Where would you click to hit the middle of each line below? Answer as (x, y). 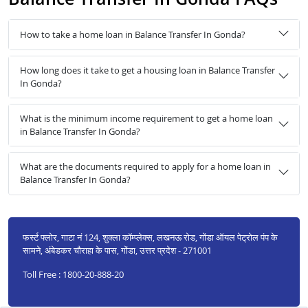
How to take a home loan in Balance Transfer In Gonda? (133, 34)
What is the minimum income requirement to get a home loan (146, 119)
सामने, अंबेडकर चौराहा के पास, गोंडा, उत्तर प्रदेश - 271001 (117, 251)
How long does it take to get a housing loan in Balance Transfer (147, 70)
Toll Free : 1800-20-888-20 (73, 275)
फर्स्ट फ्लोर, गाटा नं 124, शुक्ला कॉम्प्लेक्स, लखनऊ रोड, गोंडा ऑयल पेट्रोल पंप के (150, 238)
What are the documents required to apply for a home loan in (145, 167)
